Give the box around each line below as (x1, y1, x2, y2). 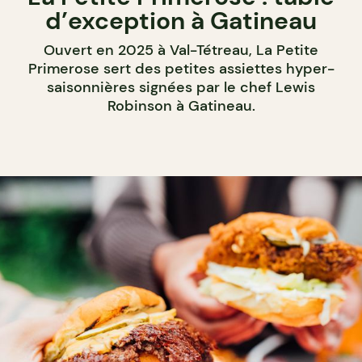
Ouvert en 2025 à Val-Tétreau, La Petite (44, 40, 318, 61)
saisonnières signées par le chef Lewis (47, 78, 315, 98)
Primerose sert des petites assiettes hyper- (27, 59, 335, 79)
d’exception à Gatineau (45, 5, 317, 37)
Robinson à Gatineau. (107, 96, 255, 116)
